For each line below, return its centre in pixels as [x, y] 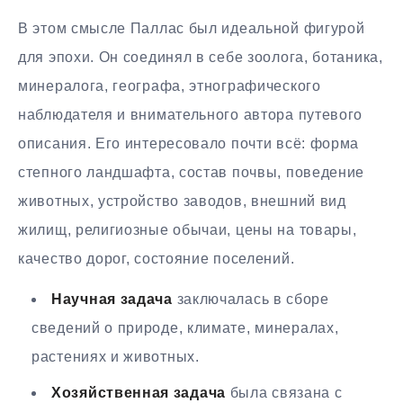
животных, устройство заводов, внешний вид [182, 201]
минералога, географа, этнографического [170, 85]
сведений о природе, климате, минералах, [185, 327]
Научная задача [112, 299]
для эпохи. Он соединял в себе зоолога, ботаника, [201, 57]
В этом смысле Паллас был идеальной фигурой [192, 28]
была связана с [284, 392]
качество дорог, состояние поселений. [157, 258]
